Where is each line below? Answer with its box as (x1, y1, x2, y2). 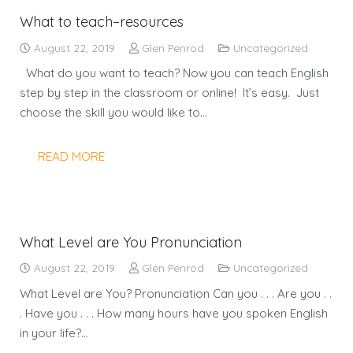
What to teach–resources (20, 13, 184, 31)
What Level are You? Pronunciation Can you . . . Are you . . (20, 285, 332, 301)
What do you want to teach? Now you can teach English (20, 65, 329, 80)
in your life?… (20, 325, 88, 340)
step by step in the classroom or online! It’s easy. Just (20, 85, 319, 100)
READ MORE (37, 148, 105, 164)
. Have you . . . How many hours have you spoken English (20, 305, 328, 321)
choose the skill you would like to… (20, 105, 207, 120)
